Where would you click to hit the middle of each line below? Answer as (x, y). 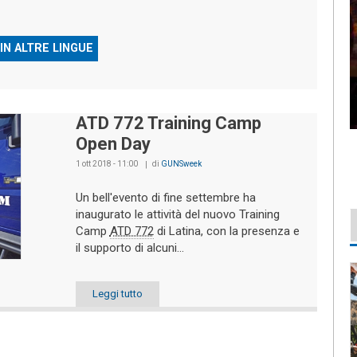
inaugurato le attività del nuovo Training (177, 215)
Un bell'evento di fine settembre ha (165, 198)
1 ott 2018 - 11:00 (106, 164)
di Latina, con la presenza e (226, 231)
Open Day (113, 144)
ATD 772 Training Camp (168, 124)
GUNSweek (181, 164)
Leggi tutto (117, 293)
